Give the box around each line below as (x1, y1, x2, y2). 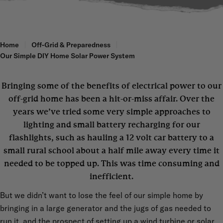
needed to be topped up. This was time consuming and (3, 159, 220, 168)
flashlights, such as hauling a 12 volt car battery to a (9, 133, 214, 142)
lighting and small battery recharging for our (23, 120, 200, 129)
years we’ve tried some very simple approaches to (12, 107, 211, 116)
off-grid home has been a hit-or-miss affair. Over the (8, 94, 215, 103)
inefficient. (90, 172, 133, 181)
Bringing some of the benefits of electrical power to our (1, 81, 222, 90)
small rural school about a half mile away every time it (3, 146, 220, 155)
